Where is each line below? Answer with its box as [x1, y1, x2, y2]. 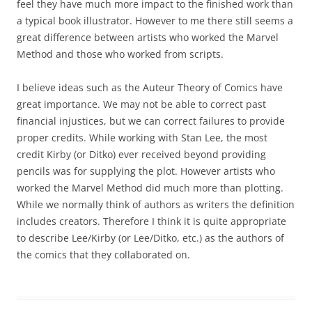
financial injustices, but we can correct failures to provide [17, 114, 285, 128]
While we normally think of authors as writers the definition [17, 198, 295, 212]
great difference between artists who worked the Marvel [17, 31, 279, 45]
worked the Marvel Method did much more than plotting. [17, 181, 283, 195]
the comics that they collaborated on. [17, 248, 190, 262]
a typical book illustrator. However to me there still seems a [17, 14, 293, 28]
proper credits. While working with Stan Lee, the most [17, 131, 267, 145]
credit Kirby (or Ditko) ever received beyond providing [17, 148, 266, 162]
